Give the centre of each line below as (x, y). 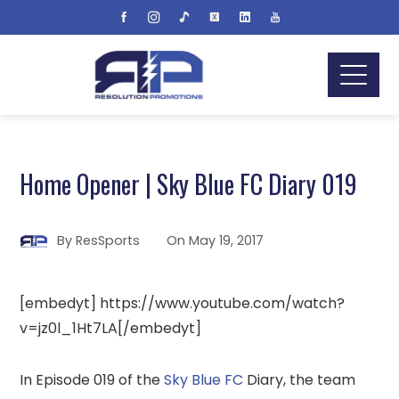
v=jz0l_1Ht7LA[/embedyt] (111, 328)
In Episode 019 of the (92, 380)
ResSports (108, 240)
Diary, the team (300, 380)
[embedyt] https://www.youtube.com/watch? (183, 303)
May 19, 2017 (227, 240)
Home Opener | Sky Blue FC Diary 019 (189, 184)
